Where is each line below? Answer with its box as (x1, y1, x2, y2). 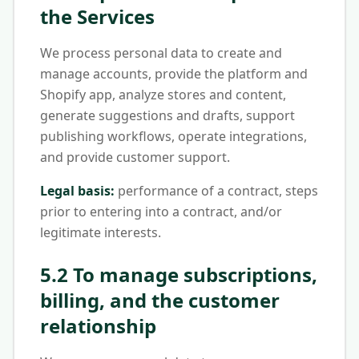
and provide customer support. (40, 148, 230, 166)
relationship (40, 313, 156, 339)
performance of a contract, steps (115, 182, 318, 200)
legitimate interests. (40, 224, 161, 241)
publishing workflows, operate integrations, (40, 127, 307, 145)
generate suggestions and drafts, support (40, 107, 295, 124)
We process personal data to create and (40, 44, 282, 62)
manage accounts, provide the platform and (40, 65, 308, 83)
